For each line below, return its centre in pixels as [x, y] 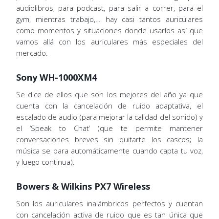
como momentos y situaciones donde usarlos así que [109, 30]
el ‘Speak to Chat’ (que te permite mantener [109, 128]
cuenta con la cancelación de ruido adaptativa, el [109, 105]
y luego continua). [45, 162]
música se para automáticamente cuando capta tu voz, [109, 150]
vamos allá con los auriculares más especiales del [109, 41]
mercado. [32, 53]
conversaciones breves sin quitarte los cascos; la [109, 139]
